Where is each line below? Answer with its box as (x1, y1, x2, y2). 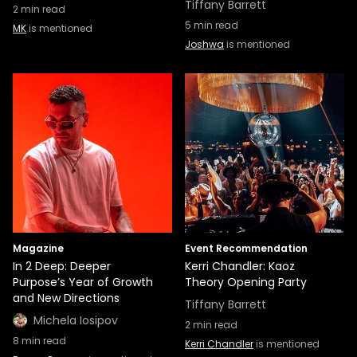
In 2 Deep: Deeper (13, 258, 111, 274)
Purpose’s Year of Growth (13, 274, 153, 290)
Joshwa (185, 37, 224, 51)
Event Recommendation (185, 241, 308, 255)
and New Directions (13, 290, 120, 306)
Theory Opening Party (185, 274, 307, 290)
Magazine (13, 241, 64, 255)
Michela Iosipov (33, 312, 118, 328)
